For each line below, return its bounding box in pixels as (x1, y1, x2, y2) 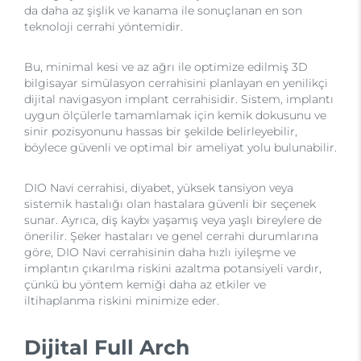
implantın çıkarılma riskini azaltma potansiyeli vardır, (24, 261, 322, 276)
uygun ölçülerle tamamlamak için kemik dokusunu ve (24, 108, 326, 122)
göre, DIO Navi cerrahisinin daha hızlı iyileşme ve (24, 245, 296, 259)
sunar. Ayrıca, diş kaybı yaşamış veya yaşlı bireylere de (24, 213, 322, 227)
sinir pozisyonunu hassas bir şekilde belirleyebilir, (24, 124, 297, 139)
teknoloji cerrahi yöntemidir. (24, 19, 183, 34)
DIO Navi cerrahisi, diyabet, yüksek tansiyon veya (24, 180, 293, 195)
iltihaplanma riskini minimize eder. (24, 293, 219, 308)
